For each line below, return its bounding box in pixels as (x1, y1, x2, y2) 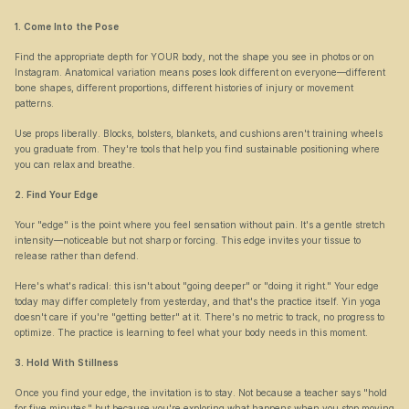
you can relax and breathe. (15, 159, 135, 170)
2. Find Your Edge (15, 189, 98, 200)
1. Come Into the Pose (15, 21, 119, 32)
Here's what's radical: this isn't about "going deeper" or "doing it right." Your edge (15, 280, 379, 291)
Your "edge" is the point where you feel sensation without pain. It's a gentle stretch (15, 219, 385, 230)
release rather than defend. (15, 250, 139, 261)
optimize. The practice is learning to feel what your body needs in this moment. (15, 327, 368, 338)
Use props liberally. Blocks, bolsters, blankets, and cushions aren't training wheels (15, 128, 383, 139)
